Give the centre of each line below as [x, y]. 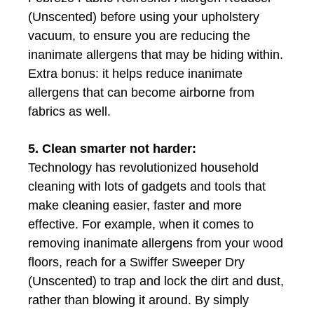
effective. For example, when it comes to [141, 224]
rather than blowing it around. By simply [138, 300]
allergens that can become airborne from [141, 92]
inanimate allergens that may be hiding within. [156, 54]
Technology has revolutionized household [143, 167]
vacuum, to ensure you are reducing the [139, 35]
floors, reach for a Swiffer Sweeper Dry [136, 262]
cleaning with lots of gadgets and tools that [147, 186]
